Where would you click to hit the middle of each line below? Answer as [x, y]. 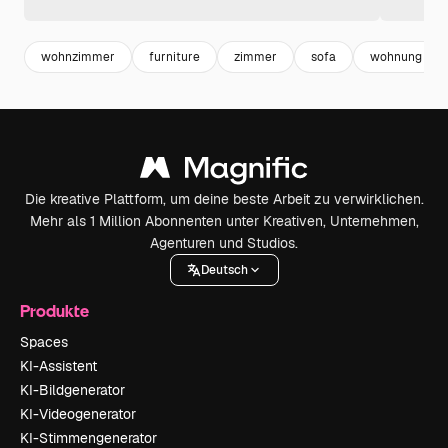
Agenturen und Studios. [224, 243]
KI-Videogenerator [78, 414]
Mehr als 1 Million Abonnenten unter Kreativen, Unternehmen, [224, 221]
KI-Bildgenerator [72, 390]
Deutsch [224, 269]
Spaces [44, 342]
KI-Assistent [58, 366]
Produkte [54, 311]
